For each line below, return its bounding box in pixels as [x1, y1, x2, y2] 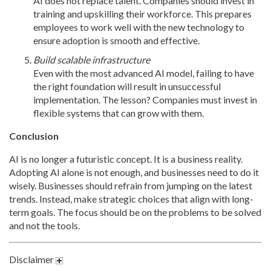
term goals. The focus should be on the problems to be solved [9, 206, 261, 218]
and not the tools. [9, 220, 82, 232]
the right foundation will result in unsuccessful [33, 80, 221, 93]
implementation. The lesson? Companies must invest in [33, 94, 257, 106]
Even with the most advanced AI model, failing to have [33, 67, 254, 79]
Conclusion [9, 130, 59, 142]
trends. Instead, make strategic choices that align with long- [9, 193, 253, 205]
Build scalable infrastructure [33, 54, 150, 66]
